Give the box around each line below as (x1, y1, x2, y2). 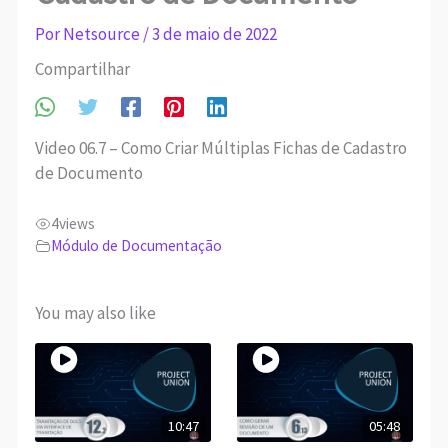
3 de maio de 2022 (152, 23, 278, 46)
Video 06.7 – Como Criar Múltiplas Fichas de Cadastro (35, 136, 408, 159)
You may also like (35, 302, 157, 324)
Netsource (63, 23, 144, 46)
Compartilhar (35, 58, 131, 81)
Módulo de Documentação (51, 236, 223, 255)
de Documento (35, 161, 144, 184)
